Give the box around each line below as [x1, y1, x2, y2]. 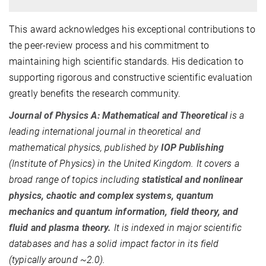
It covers [196, 158, 235, 170]
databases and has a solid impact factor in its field [9, 238, 219, 250]
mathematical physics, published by [9, 142, 161, 154]
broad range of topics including [9, 174, 142, 186]
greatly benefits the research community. [9, 88, 181, 100]
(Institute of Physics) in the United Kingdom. [9, 158, 197, 170]
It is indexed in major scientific [111, 222, 242, 234]
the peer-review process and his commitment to [9, 40, 210, 52]
